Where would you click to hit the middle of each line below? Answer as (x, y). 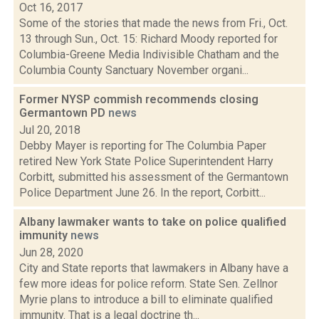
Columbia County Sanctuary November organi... (134, 70)
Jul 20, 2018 (50, 130)
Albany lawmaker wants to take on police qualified (153, 222)
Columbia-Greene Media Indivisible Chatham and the (149, 54)
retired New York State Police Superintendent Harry (146, 161)
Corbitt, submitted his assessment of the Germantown (154, 177)
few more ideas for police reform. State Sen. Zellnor (148, 284)
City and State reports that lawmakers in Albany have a (154, 268)
